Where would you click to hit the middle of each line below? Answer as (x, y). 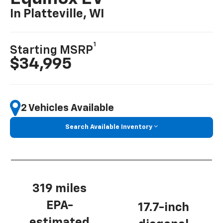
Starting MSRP (52, 51)
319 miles (59, 188)
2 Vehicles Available (68, 108)
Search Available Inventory (109, 127)
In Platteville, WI (57, 14)
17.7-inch (164, 208)
